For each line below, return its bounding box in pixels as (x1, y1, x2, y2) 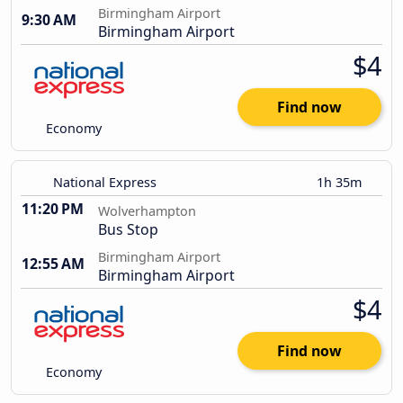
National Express (53, 174, 157, 192)
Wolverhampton (98, 202, 196, 220)
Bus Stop (98, 219, 158, 240)
